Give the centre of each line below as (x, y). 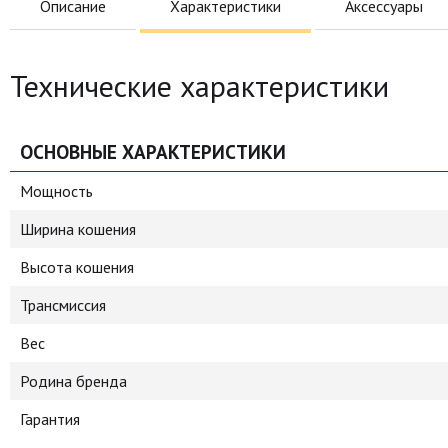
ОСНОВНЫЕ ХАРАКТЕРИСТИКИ (153, 151)
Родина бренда (73, 381)
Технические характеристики (199, 85)
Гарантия (50, 419)
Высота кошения (77, 267)
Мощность (56, 191)
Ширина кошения (78, 229)
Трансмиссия (63, 305)
